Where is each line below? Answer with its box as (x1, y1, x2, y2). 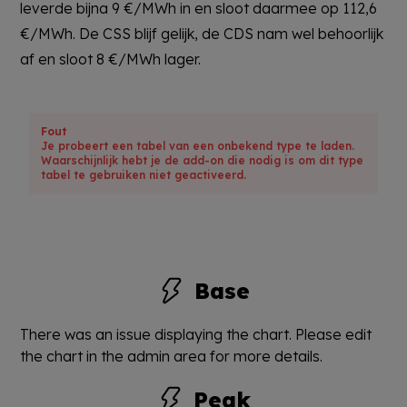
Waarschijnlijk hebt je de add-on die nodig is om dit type (41, 153, 364, 167)
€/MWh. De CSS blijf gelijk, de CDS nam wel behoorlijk (20, 24, 384, 43)
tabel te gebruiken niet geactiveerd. (41, 167, 247, 182)
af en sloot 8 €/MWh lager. (20, 49, 202, 68)
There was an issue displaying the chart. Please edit (20, 324, 372, 343)
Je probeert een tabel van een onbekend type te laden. (41, 138, 355, 153)
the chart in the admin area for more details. (20, 346, 323, 365)
